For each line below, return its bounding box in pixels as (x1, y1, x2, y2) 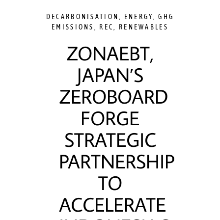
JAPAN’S (77, 62, 143, 87)
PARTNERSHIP (59, 148, 175, 174)
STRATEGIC (64, 127, 156, 152)
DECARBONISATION (46, 13, 119, 21)
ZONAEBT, (66, 40, 154, 66)
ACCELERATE (59, 192, 166, 217)
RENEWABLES (118, 23, 168, 31)
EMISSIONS (52, 23, 94, 31)
